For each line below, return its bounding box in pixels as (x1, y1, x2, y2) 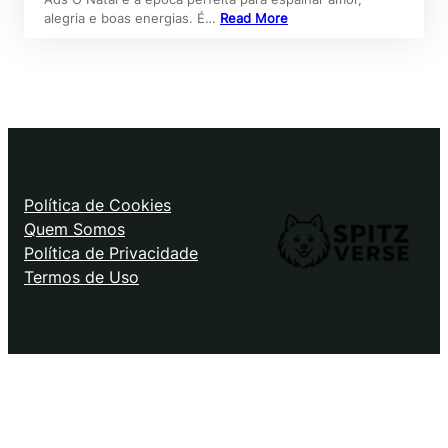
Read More (220, 10, 288, 27)
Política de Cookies (24, 195, 171, 216)
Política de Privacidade (24, 243, 198, 264)
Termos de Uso (24, 267, 139, 288)
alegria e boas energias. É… (44, 10, 220, 27)
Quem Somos (24, 219, 125, 240)
